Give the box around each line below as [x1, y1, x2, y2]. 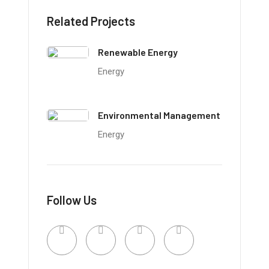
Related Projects [47, 14, 136, 29]
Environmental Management [98, 109, 221, 121]
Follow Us [47, 193, 97, 208]
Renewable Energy [98, 46, 178, 58]
